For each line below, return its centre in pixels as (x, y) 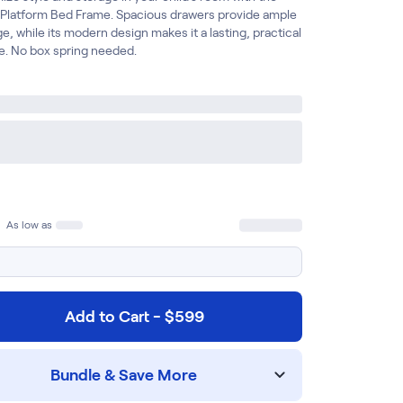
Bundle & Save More (123, 375)
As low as (29, 224)
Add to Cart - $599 (134, 317)
